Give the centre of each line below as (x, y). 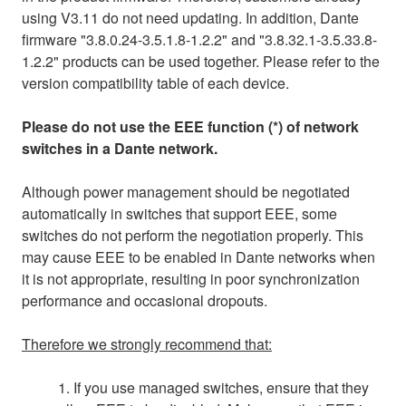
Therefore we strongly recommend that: (147, 343)
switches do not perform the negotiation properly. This (193, 235)
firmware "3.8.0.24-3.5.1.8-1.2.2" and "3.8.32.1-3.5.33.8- (199, 39)
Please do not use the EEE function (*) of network (190, 126)
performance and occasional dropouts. (145, 300)
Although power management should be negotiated (186, 191)
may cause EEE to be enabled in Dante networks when (198, 256)
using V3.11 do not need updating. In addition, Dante (190, 17)
